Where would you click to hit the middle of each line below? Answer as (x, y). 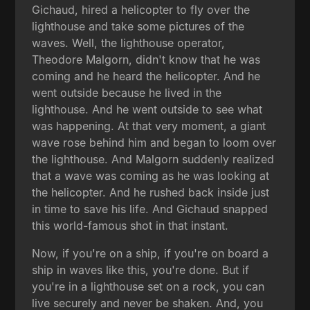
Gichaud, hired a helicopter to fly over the (141, 9)
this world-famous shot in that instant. (130, 225)
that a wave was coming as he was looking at (151, 175)
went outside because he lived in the (127, 92)
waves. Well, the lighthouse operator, (129, 43)
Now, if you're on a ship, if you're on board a (151, 253)
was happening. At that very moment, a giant (149, 126)
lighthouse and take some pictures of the (138, 26)
